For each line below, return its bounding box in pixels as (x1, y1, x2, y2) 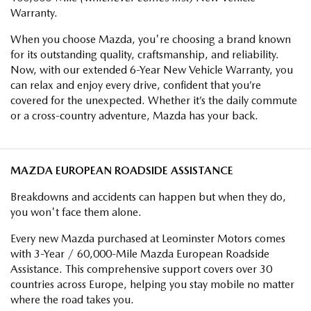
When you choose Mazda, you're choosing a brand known (10, 32, 291, 46)
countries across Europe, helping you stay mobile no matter (10, 277, 294, 291)
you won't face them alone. (10, 205, 142, 219)
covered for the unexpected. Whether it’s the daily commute (10, 93, 297, 107)
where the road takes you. (10, 292, 134, 306)
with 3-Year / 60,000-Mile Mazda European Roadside (10, 246, 269, 260)
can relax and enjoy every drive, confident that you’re (10, 78, 261, 92)
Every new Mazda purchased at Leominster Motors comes (10, 231, 285, 245)
